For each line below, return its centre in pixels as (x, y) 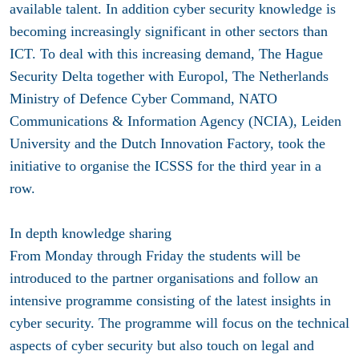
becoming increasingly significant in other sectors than (169, 32)
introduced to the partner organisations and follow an (164, 278)
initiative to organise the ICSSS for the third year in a (165, 166)
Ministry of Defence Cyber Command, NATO (143, 99)
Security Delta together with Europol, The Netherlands (169, 77)
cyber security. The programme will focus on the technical (179, 323)
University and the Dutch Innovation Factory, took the (167, 144)
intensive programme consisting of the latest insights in (170, 301)
